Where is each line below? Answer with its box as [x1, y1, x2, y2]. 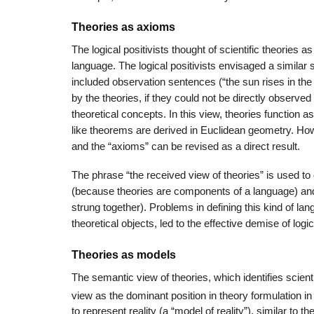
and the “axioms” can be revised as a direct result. [71, 140, 300, 152]
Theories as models [71, 248, 176, 261]
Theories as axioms [71, 20, 175, 34]
